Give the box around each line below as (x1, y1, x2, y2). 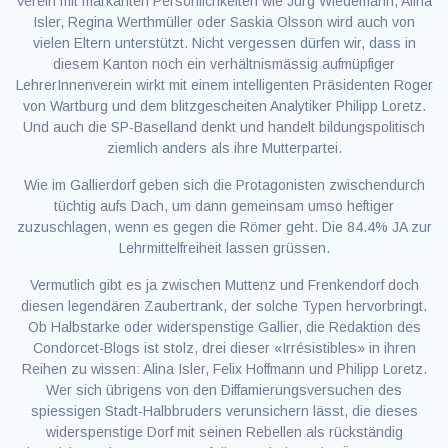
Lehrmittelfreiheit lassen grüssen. (118, 240, 330, 256)
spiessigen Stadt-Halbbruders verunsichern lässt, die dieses (30, 403, 418, 419)
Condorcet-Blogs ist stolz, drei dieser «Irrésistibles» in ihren (32, 340, 416, 356)
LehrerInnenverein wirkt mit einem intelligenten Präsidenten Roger (15, 77, 433, 93)
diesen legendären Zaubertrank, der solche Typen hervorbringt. (21, 298, 427, 314)
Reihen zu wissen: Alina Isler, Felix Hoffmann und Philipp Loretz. (21, 361, 427, 377)
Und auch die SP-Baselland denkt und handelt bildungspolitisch (23, 119, 425, 135)
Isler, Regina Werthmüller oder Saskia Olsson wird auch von (33, 14, 415, 30)
